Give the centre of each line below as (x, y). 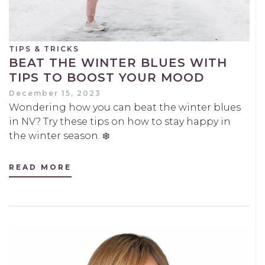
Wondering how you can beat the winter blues (125, 108)
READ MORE (40, 167)
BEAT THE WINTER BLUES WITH (118, 63)
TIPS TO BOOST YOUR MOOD (106, 78)
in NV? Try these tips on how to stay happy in (120, 122)
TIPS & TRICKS (44, 49)
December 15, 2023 (55, 93)
